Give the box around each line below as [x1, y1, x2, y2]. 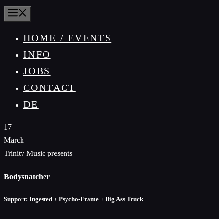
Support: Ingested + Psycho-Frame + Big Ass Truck [4, 196, 143, 203]
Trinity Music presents [4, 149, 72, 157]
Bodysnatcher [4, 173, 50, 181]
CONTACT [23, 82, 76, 93]
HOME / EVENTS [23, 32, 112, 43]
